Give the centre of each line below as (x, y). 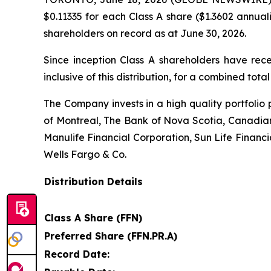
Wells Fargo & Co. (85, 155)
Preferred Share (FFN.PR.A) (111, 236)
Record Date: (77, 254)
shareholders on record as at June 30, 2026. (145, 34)
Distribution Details (93, 182)
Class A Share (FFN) (93, 218)
